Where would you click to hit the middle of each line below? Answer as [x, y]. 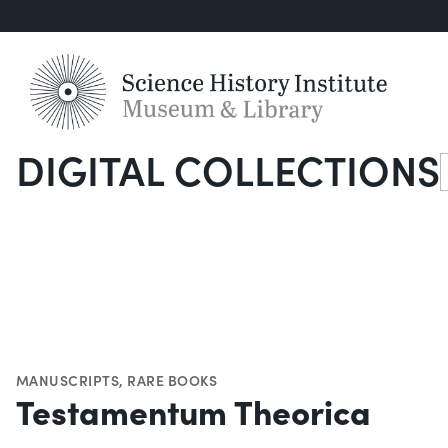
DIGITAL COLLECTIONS [228, 169]
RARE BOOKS [172, 380]
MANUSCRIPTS [68, 380]
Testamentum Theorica [193, 411]
